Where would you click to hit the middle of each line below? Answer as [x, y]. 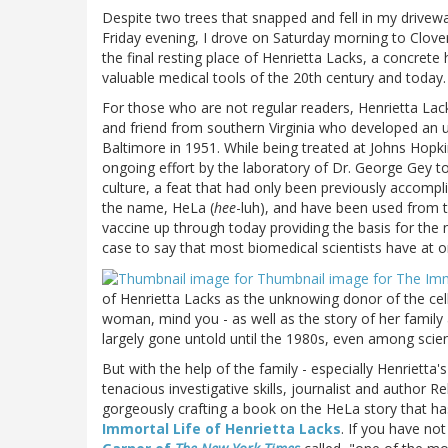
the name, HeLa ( [158, 207]
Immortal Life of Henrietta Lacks [221, 428]
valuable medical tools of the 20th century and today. [274, 77]
